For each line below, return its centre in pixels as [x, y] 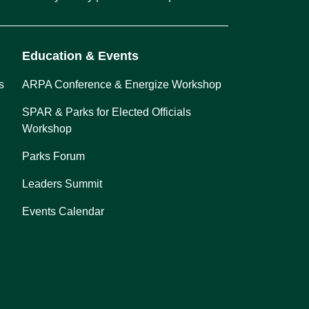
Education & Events [81, 56]
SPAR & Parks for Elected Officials [107, 112]
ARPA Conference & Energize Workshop [122, 84]
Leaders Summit [62, 183]
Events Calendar [63, 211]
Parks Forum [54, 156]
